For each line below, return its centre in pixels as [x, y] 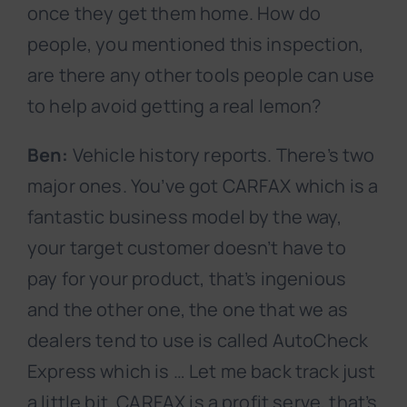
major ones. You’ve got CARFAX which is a [203, 186]
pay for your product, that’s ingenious [187, 279]
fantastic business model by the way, [184, 217]
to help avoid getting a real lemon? [174, 106]
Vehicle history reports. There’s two [222, 155]
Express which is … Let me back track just [202, 372]
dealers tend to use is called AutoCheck [198, 341]
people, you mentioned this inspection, [196, 45]
